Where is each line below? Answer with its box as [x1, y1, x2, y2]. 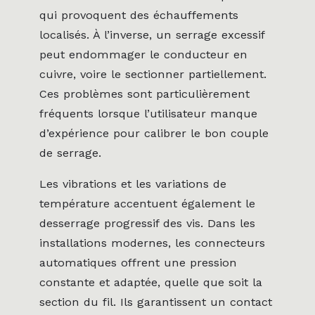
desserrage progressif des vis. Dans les [39, 216, 255, 230]
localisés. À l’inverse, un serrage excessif [39, 27, 264, 41]
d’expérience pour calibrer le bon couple [39, 126, 269, 140]
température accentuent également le [39, 196, 255, 210]
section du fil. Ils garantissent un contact [39, 295, 272, 309]
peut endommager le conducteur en [39, 47, 247, 61]
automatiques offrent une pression [39, 255, 237, 269]
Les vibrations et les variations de [39, 176, 226, 191]
